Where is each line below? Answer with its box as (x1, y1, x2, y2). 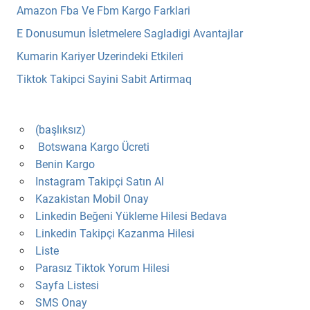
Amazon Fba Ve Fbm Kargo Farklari (17, 3, 190, 17)
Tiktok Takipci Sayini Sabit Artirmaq (17, 72, 192, 86)
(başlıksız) (35, 122, 86, 136)
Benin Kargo (35, 157, 95, 171)
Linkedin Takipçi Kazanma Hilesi (35, 226, 194, 240)
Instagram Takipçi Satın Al (35, 174, 164, 188)
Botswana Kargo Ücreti (35, 140, 152, 154)
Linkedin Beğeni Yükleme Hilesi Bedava (35, 209, 227, 223)
